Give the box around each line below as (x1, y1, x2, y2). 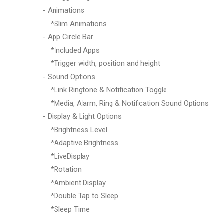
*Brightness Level (43, 125, 107, 134)
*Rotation (43, 165, 82, 174)
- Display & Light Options (43, 111, 122, 121)
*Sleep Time (43, 204, 90, 214)
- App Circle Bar (43, 32, 93, 41)
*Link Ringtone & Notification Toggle (43, 85, 167, 94)
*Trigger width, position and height (43, 58, 160, 68)
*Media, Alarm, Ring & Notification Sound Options (43, 98, 209, 108)
